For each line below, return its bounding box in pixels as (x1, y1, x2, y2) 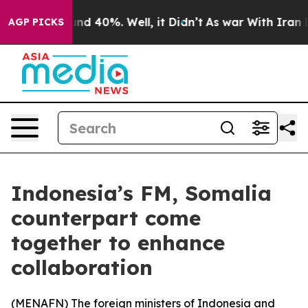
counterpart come (11, 205, 201, 231)
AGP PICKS (8, 16, 64, 28)
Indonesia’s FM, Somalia (11, 180, 272, 206)
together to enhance (11, 230, 225, 256)
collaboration (11, 254, 153, 280)
